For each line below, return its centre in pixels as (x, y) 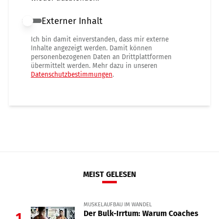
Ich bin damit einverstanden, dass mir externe (100, 39)
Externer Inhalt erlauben (72, 22)
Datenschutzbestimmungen (72, 74)
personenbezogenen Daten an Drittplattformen (101, 57)
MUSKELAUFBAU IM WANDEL (118, 204)
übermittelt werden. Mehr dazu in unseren (94, 66)
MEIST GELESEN (109, 174)
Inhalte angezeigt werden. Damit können (91, 48)
